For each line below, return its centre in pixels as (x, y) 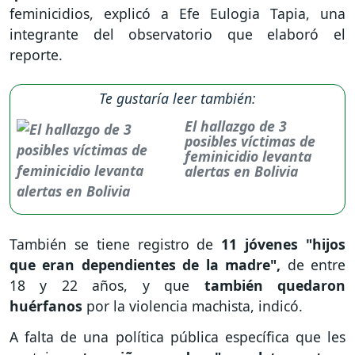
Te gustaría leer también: (177, 99)
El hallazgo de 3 (235, 126)
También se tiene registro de (116, 244)
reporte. (38, 55)
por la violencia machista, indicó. (197, 306)
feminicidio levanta (248, 157)
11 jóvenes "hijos (284, 244)
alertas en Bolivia (241, 172)
